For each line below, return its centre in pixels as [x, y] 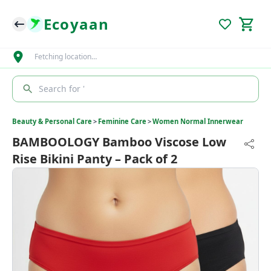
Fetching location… [65, 57]
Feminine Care [122, 121]
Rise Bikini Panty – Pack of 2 [95, 159]
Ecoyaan [77, 24]
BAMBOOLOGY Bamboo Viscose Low [119, 142]
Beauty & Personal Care [52, 121]
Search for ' [62, 89]
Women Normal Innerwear [198, 121]
